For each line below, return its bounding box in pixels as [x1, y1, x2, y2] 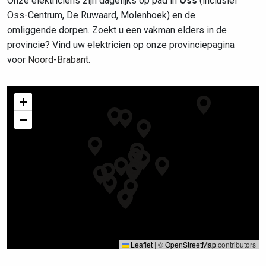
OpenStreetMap [165, 239, 216, 249]
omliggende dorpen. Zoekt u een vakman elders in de [7, 24, 227, 36]
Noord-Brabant [28, 54, 88, 65]
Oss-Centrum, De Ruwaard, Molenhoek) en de [7, 9, 195, 21]
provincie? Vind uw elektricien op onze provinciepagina [7, 39, 235, 50]
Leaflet [129, 239, 153, 249]
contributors [216, 239, 256, 249]
